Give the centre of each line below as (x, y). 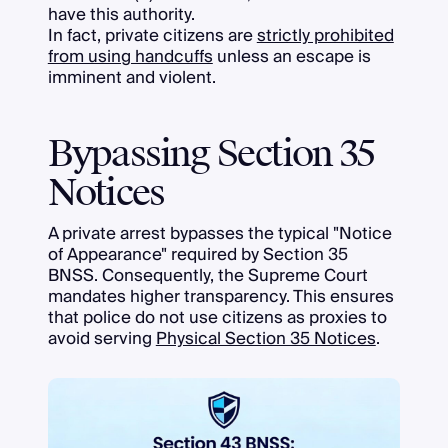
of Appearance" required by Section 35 (197, 255)
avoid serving (101, 339)
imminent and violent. (131, 77)
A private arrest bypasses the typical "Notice (219, 234)
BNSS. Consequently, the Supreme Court (207, 276)
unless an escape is (291, 56)
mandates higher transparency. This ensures (220, 297)
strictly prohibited (325, 35)
